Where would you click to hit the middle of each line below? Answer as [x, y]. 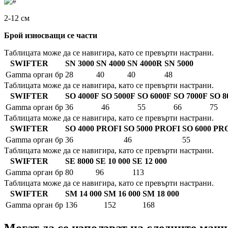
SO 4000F [82, 96]
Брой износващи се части [51, 36]
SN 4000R [145, 64]
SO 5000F [118, 96]
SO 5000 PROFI [152, 129]
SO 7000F [191, 96]
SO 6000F [154, 96]
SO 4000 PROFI [93, 129]
